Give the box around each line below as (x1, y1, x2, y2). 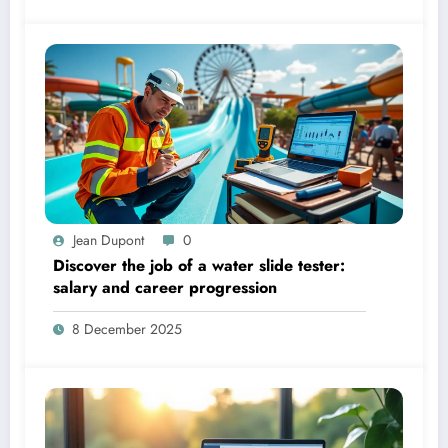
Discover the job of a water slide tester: (53, 254, 345, 278)
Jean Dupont (73, 230, 144, 251)
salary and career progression (53, 276, 277, 300)
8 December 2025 (72, 319, 182, 340)
